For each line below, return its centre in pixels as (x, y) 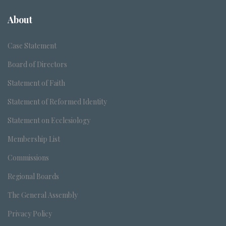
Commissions (28, 158)
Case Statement (32, 46)
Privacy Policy (30, 214)
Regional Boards (33, 176)
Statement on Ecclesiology (49, 120)
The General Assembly (43, 195)
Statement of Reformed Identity (57, 102)
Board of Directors (37, 64)
